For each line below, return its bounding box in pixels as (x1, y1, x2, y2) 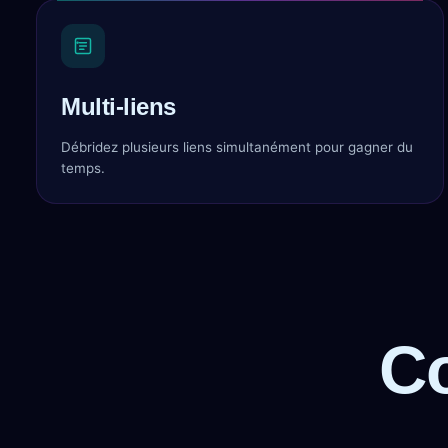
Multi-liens (61, 93, 176, 120)
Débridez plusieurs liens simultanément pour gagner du (61, 139, 413, 155)
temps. (61, 160, 105, 176)
